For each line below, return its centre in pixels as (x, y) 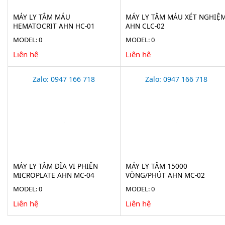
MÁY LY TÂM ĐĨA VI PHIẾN (55, 166)
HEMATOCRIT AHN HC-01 (54, 26)
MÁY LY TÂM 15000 (156, 166)
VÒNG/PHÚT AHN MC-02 (165, 175)
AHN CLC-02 (145, 26)
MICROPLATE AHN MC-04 (54, 175)
